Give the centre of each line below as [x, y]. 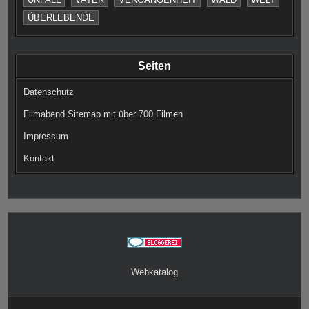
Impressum [46, 136]
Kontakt [39, 158]
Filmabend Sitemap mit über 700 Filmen [103, 114]
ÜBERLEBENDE [61, 17]
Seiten [154, 66]
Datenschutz [49, 92]
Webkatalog [154, 272]
